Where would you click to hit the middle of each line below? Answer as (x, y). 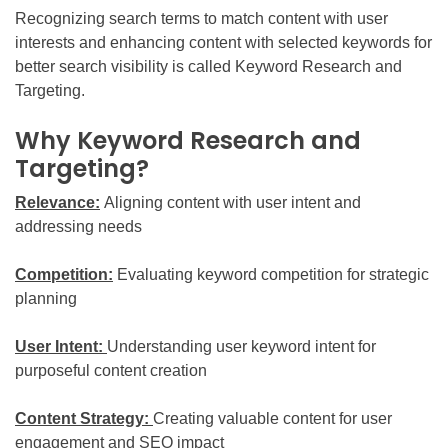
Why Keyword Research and (188, 140)
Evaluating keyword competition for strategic (273, 274)
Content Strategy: (82, 418)
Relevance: (57, 202)
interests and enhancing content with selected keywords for (223, 42)
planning (46, 298)
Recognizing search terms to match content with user (201, 18)
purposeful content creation (111, 370)
